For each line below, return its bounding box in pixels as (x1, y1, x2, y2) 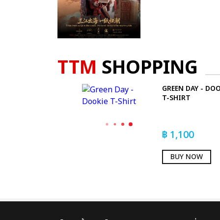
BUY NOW (170, 151, 203, 162)
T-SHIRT (162, 92, 191, 103)
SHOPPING (97, 54, 198, 82)
